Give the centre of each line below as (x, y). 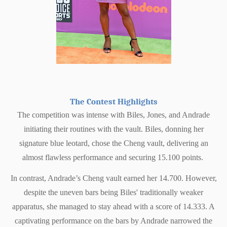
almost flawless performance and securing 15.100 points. (113, 158)
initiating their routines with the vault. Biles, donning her (113, 129)
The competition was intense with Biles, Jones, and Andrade (113, 115)
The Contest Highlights (113, 102)
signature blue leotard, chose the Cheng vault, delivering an (113, 143)
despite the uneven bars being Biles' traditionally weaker (113, 193)
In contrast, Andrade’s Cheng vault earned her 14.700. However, (113, 178)
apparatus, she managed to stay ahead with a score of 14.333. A (113, 207)
